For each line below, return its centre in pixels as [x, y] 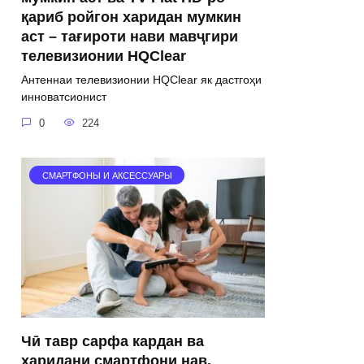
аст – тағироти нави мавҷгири [130, 36]
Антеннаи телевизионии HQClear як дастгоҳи [141, 80]
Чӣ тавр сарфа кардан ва [113, 341]
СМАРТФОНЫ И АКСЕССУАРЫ [107, 175]
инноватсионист [64, 97]
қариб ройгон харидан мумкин [131, 17]
